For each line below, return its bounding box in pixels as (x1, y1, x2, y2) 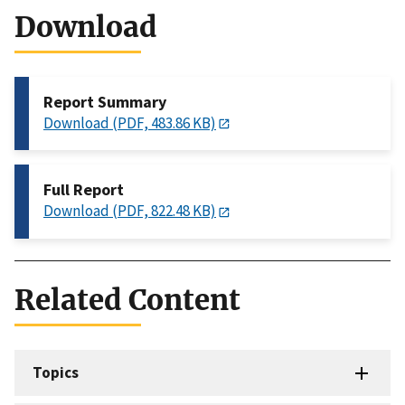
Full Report (43, 179, 124, 201)
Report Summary (43, 91, 166, 113)
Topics (33, 362, 79, 382)
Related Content (14, 281, 240, 318)
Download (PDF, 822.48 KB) (43, 201, 216, 221)
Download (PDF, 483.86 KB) (43, 113, 216, 134)
